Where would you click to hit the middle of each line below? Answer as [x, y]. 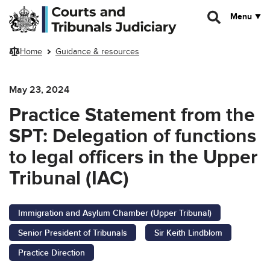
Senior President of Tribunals [73, 233]
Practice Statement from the [132, 115]
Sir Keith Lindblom [188, 233]
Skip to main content [47, 11]
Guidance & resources [97, 52]
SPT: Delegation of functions [133, 136]
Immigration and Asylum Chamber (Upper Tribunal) [115, 213]
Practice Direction [52, 253]
